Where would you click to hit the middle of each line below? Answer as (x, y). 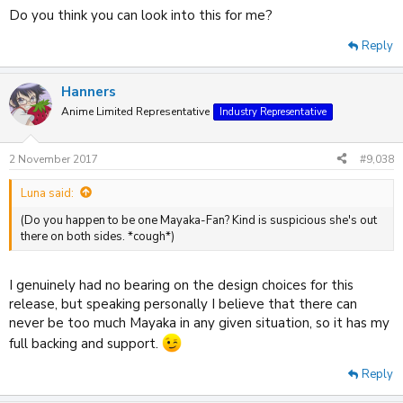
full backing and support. (85, 344)
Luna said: (47, 193)
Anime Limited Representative (135, 112)
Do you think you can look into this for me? (141, 16)
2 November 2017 (54, 159)
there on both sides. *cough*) (98, 236)
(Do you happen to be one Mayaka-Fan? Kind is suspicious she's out (199, 220)
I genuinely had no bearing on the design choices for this (181, 286)
